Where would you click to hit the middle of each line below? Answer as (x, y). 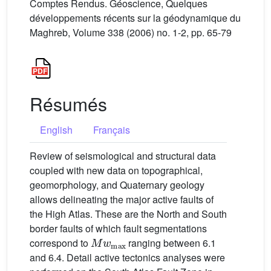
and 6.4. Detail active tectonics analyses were (127, 257)
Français (112, 130)
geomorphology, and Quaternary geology (117, 185)
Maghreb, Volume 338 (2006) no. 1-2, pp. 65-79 (131, 32)
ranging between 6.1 (171, 243)
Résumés (68, 104)
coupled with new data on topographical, (116, 170)
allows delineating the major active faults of (122, 199)
